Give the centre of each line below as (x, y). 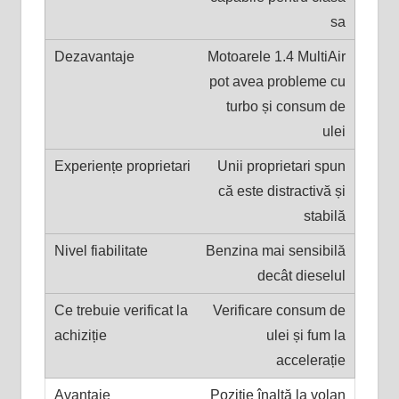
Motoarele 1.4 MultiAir (276, 56)
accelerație (310, 360)
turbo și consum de (285, 106)
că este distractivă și (281, 191)
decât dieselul (301, 275)
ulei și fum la (305, 335)
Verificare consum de (279, 310)
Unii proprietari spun (281, 166)
